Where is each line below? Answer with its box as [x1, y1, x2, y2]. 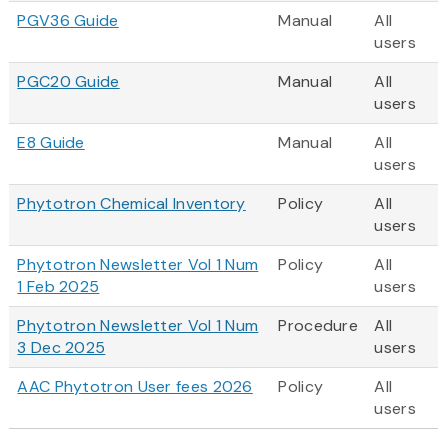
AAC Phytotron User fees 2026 [17, 376, 253, 398]
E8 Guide [17, 132, 85, 154]
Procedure [278, 315, 359, 337]
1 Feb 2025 [17, 276, 100, 298]
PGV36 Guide [17, 10, 119, 32]
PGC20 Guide [17, 71, 120, 93]
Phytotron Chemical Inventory [17, 193, 246, 215]
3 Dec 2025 [17, 337, 106, 359]
